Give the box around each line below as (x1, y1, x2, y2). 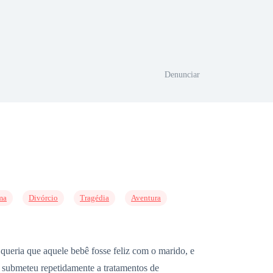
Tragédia (80, 193, 109, 202)
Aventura (131, 193, 161, 202)
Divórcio (29, 193, 58, 202)
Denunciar (165, 69, 200, 79)
